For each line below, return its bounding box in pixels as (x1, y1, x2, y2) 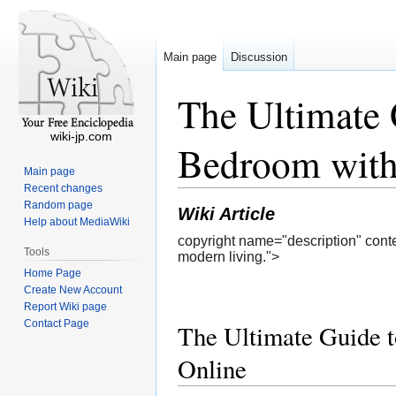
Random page (24, 198, 94, 211)
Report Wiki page (24, 300, 108, 313)
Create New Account (24, 283, 123, 296)
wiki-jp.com (50, 129, 112, 143)
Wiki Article (178, 203, 275, 225)
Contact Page (24, 316, 90, 330)
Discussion (231, 50, 287, 65)
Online (178, 352, 247, 386)
